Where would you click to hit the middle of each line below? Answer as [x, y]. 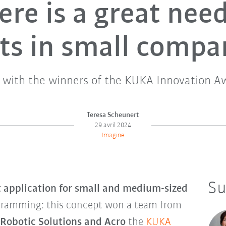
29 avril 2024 [113, 125]
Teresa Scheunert [113, 115]
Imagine [113, 135]
